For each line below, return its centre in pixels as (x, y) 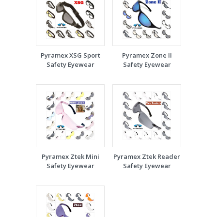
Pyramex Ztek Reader (147, 156)
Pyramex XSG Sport (70, 55)
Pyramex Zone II (147, 55)
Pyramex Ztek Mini (70, 156)
